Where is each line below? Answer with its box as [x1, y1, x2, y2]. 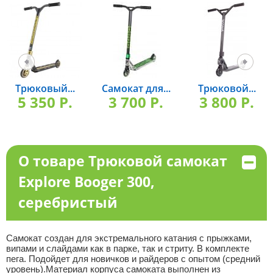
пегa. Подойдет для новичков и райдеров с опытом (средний [5, 253, 260, 264]
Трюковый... [15, 82, 76, 95]
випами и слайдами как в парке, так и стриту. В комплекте [5, 243, 249, 253]
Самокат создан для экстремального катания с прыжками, [5, 233, 252, 243]
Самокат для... [101, 82, 171, 95]
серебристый [18, 193, 118, 212]
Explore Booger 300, [18, 172, 155, 191]
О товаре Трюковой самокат [18, 151, 227, 171]
